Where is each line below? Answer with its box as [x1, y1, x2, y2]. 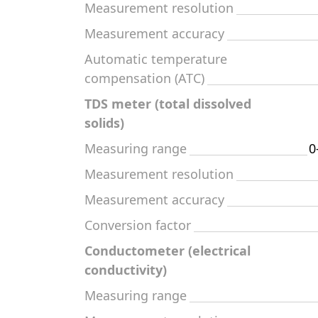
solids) [84, 114, 124, 131]
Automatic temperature [84, 50, 227, 67]
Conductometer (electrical [84, 242, 251, 259]
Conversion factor [84, 216, 191, 234]
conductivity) [84, 261, 167, 278]
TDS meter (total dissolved [84, 95, 251, 112]
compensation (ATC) [84, 70, 204, 87]
